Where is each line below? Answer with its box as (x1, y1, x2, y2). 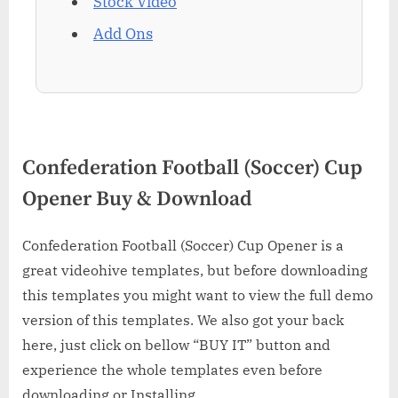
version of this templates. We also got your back (22, 311, 344, 330)
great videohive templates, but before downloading (22, 261, 368, 280)
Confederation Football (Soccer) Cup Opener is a (22, 236, 344, 255)
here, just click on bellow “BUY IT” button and (22, 336, 330, 354)
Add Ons (93, 24, 153, 44)
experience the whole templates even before (22, 361, 322, 379)
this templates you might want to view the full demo (22, 286, 373, 305)
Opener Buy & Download (22, 186, 252, 212)
